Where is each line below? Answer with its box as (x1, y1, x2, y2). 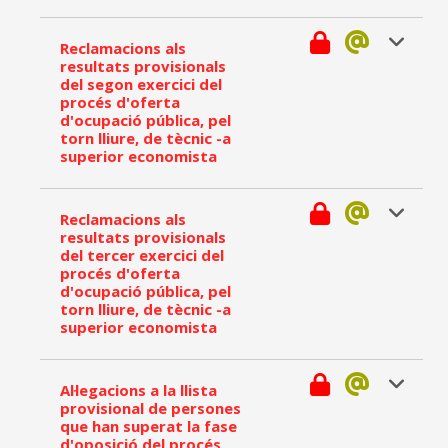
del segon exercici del (60, 74, 222, 94)
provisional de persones (60, 398, 241, 418)
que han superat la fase (60, 416, 237, 436)
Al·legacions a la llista (60, 380, 217, 400)
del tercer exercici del (60, 245, 224, 265)
